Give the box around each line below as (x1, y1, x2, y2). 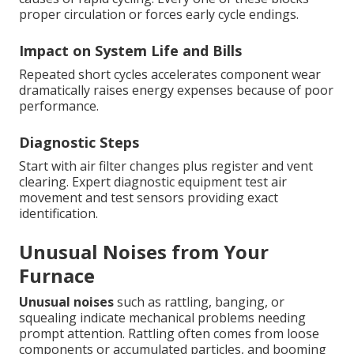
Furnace (19, 262, 95, 289)
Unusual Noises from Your (19, 239, 269, 265)
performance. (19, 97, 99, 115)
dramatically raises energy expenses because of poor (19, 81, 333, 100)
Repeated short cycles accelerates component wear (19, 66, 321, 84)
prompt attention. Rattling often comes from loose (19, 325, 319, 343)
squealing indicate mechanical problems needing (19, 309, 306, 327)
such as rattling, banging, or (114, 293, 284, 311)
